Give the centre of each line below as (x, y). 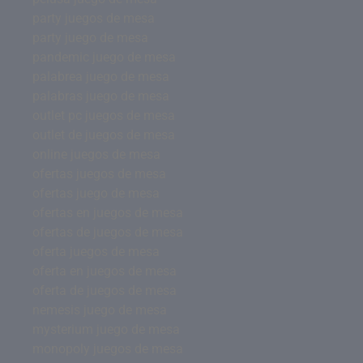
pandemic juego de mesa (104, 57)
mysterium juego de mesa (106, 329)
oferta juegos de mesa (96, 252)
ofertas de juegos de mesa (108, 232)
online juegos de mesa (96, 154)
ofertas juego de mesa (96, 193)
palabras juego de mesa (101, 96)
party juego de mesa (90, 38)
